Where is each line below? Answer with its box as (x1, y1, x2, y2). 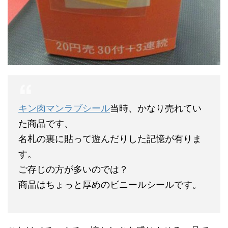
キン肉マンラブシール (18, 103, 110, 114)
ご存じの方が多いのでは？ (18, 164, 128, 175)
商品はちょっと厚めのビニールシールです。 (18, 179, 202, 190)
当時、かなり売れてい (110, 103, 202, 114)
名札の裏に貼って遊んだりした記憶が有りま (18, 133, 202, 145)
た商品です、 (18, 118, 73, 129)
